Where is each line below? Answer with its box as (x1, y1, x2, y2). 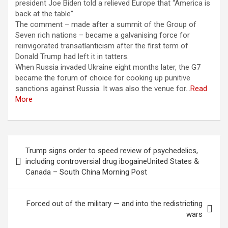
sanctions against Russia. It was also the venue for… (15, 84, 190, 93)
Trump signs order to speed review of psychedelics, (25, 146, 198, 155)
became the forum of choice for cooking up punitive (15, 73, 190, 82)
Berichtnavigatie (7, 135, 102, 150)
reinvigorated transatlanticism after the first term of (15, 41, 188, 50)
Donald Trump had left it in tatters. (15, 52, 129, 61)
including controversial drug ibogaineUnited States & (25, 157, 199, 166)
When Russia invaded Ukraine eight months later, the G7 (15, 63, 201, 72)
